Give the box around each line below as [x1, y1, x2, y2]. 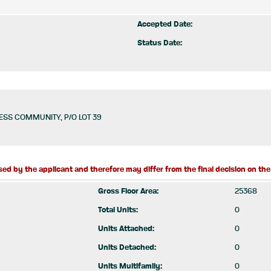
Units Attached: [98, 225, 154, 233]
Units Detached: [98, 244, 156, 252]
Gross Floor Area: [98, 188, 158, 195]
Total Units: [98, 206, 138, 214]
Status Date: [137, 39, 182, 47]
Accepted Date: [137, 21, 192, 28]
